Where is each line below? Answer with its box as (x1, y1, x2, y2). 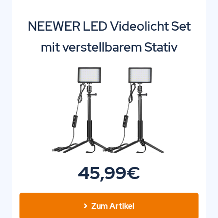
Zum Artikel (91, 200, 134, 211)
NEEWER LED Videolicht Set (27, 18, 191, 35)
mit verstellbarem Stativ (40, 39, 178, 56)
